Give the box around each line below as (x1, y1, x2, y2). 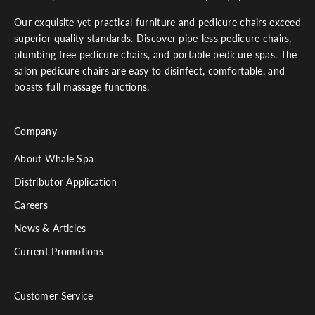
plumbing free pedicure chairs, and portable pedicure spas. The (14, 48, 297, 60)
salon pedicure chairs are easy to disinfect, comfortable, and (14, 64, 285, 77)
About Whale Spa (14, 152, 94, 165)
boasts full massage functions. (14, 80, 150, 93)
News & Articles (14, 221, 86, 234)
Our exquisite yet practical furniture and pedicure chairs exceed (14, 15, 301, 28)
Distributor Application (14, 175, 117, 188)
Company (14, 124, 57, 137)
